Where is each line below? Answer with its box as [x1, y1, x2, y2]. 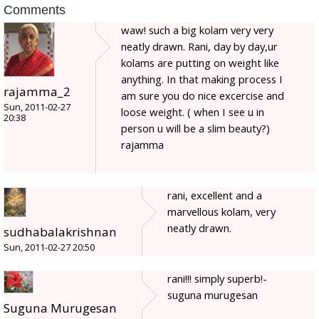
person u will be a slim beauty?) [121, 120, 270, 135]
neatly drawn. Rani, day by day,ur [121, 38, 278, 53]
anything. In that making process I [121, 71, 283, 86]
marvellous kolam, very [167, 204, 276, 219]
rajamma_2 [4, 83, 70, 100]
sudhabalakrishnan [4, 223, 117, 240]
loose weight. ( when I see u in [121, 104, 264, 119]
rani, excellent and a [167, 187, 262, 202]
